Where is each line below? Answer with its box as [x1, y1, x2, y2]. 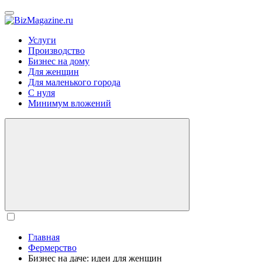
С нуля [28, 88, 55, 98]
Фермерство [28, 243, 77, 253]
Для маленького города [28, 77, 120, 87]
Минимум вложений [28, 98, 111, 108]
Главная [28, 232, 60, 242]
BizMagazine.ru [73, 15, 132, 25]
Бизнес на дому [28, 56, 89, 66]
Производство [28, 46, 85, 56]
